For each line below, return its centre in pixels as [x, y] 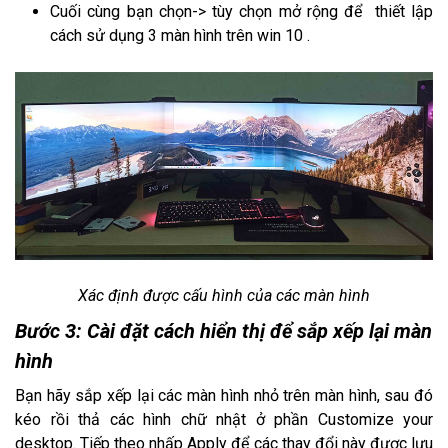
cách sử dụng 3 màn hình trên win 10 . [180, 35]
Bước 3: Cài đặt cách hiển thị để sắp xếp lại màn [223, 331]
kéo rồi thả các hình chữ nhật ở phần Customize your [224, 420]
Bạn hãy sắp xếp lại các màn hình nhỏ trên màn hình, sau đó [224, 396]
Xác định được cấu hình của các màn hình [224, 296]
